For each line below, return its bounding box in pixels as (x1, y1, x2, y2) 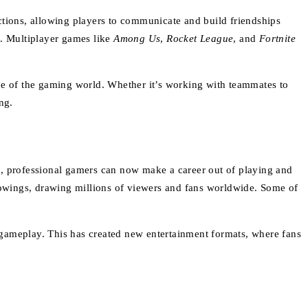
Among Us (113, 32, 161, 44)
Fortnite (258, 32, 296, 44)
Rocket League (166, 32, 234, 44)
